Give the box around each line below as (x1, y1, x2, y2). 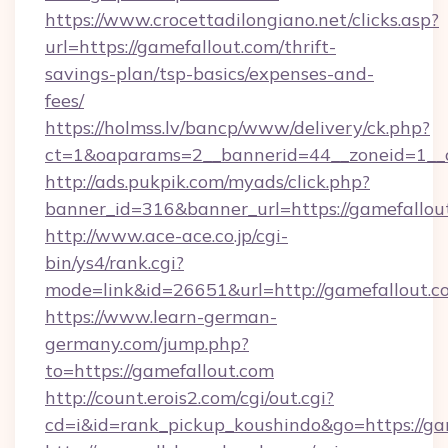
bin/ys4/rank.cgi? (45, 251, 184, 274)
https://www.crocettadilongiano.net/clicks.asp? (45, 8, 439, 31)
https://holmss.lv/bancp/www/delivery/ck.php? (45, 116, 430, 139)
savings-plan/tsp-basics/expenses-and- (45, 62, 374, 85)
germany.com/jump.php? (45, 332, 249, 355)
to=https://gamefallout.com (45, 359, 274, 382)
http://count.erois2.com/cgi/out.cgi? (45, 386, 334, 409)
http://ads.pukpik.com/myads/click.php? (45, 170, 370, 193)
